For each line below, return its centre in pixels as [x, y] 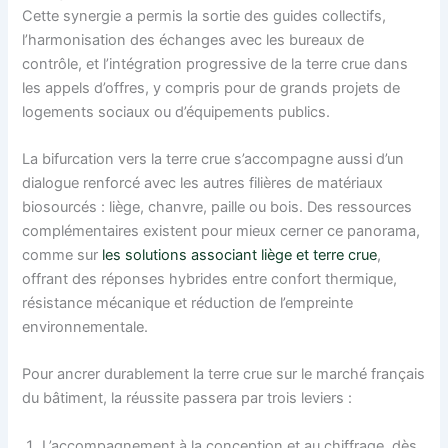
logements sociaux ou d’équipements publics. [176, 111]
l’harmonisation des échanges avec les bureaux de [193, 39]
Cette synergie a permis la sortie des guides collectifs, [204, 15]
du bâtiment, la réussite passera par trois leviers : [187, 398]
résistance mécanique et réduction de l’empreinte [188, 302]
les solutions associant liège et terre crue [240, 254]
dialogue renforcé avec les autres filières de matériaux [203, 182]
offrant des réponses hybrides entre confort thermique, [210, 278]
